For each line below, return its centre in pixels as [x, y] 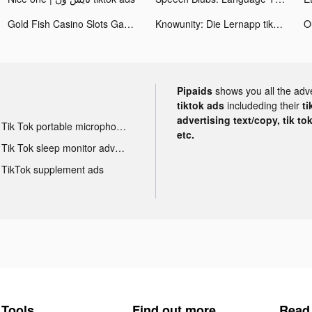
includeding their [265, 105]
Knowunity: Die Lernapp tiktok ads [278, 23]
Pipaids [195, 90]
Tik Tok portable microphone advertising [121, 126]
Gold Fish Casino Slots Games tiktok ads [129, 23]
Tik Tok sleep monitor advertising [119, 147]
